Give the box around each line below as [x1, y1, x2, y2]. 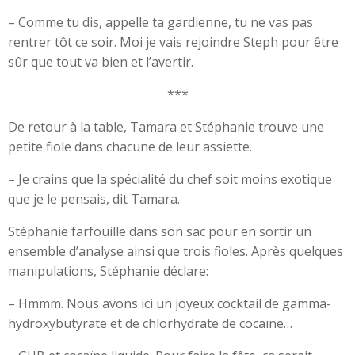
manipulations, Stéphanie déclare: [8, 262, 208, 280]
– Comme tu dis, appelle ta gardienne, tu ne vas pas [8, 13, 313, 31]
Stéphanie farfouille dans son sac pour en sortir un [8, 223, 311, 240]
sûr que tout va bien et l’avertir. [8, 53, 193, 71]
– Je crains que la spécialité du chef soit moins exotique [8, 170, 332, 188]
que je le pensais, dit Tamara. [8, 190, 180, 208]
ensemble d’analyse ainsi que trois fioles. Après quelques [8, 242, 343, 260]
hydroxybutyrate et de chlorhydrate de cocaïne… [8, 315, 292, 332]
